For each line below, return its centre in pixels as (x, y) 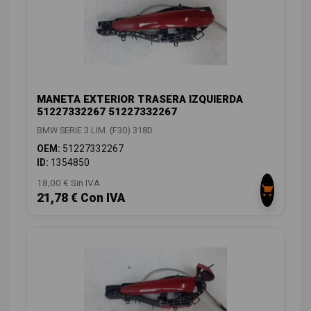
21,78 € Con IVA (81, 197)
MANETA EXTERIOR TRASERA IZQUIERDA (140, 99)
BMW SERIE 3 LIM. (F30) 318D (95, 130)
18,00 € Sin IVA (68, 182)
